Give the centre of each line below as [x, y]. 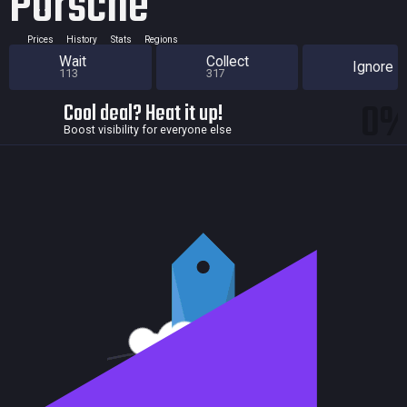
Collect [227, 62]
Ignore [373, 67]
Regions [161, 39]
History [82, 39]
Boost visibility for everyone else [148, 129]
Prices [40, 39]
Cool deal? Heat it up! [144, 114]
